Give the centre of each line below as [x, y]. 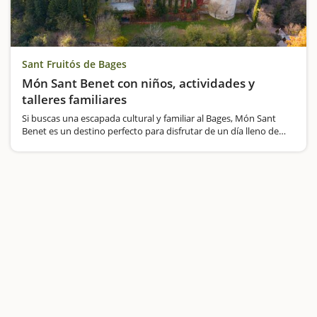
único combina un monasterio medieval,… [110, 157]
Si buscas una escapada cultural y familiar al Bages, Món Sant [149, 119]
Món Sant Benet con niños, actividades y [138, 83]
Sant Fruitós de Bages [74, 64]
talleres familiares [74, 100]
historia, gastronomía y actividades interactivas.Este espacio [148, 144]
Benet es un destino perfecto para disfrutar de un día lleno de [150, 131]
